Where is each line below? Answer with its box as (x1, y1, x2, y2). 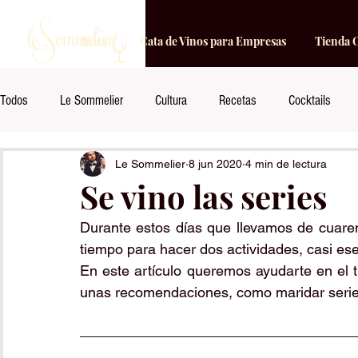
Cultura (155, 92, 187, 108)
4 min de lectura (245, 157, 327, 170)
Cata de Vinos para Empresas (140, 34, 286, 49)
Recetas (219, 92, 257, 108)
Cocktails (288, 92, 331, 108)
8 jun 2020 (189, 157, 242, 170)
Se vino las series (80, 175, 327, 217)
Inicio (82, 34, 111, 49)
